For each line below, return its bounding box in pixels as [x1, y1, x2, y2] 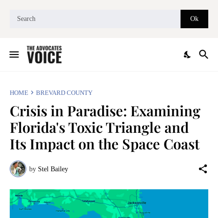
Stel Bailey [38, 165, 68, 173]
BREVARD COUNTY [36, 89, 92, 96]
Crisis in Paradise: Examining [10, 101, 200, 120]
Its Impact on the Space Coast [10, 134, 200, 153]
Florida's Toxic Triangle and [10, 118, 189, 137]
